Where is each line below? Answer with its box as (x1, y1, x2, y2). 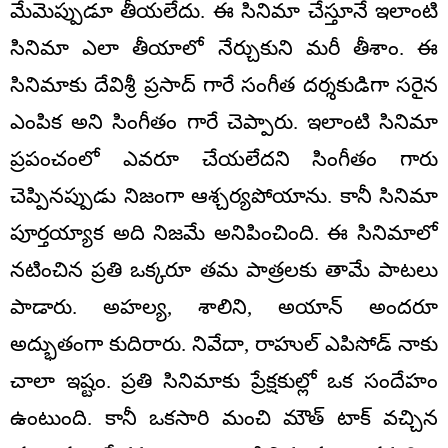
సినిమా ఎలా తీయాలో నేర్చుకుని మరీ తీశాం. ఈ (10, 35, 438, 60)
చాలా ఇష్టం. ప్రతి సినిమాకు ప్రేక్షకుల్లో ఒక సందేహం (10, 368, 438, 393)
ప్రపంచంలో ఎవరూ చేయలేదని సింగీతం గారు (10, 146, 438, 171)
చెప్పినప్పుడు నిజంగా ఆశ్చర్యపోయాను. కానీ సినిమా (10, 183, 438, 208)
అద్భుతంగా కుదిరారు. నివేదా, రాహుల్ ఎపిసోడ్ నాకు (10, 331, 438, 356)
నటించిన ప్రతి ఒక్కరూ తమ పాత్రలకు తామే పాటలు (10, 257, 438, 282)
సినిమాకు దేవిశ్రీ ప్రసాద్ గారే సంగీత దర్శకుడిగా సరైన (10, 72, 438, 97)
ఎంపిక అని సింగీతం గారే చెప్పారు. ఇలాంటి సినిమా (10, 109, 438, 134)
